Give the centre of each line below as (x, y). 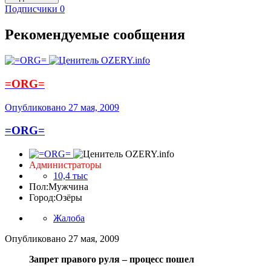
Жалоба (69, 218)
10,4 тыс (70, 176)
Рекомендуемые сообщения (95, 35)
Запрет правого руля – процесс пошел (112, 260)
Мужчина (68, 187)
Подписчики (31, 9)
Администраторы (65, 165)
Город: (42, 198)
